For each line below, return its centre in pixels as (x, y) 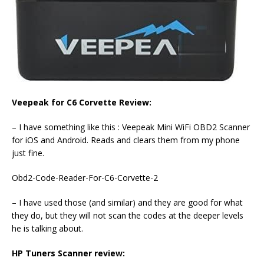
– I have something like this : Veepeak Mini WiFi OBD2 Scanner (131, 127)
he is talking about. (47, 229)
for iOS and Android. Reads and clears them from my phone (126, 140)
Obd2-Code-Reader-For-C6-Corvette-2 (85, 178)
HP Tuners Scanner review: (68, 253)
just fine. (28, 153)
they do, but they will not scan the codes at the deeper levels (128, 216)
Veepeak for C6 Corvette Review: (82, 103)
